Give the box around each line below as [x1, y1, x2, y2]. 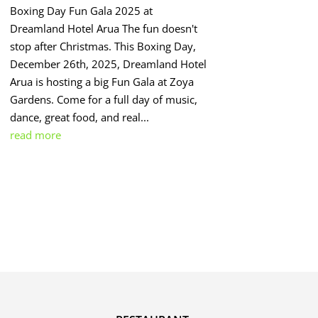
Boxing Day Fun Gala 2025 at [9, 4, 153, 18]
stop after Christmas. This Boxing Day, [9, 39, 196, 54]
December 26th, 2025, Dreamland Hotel [9, 57, 207, 72]
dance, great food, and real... [9, 110, 149, 125]
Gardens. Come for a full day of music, [9, 92, 197, 107]
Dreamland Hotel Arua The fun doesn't [9, 21, 197, 36]
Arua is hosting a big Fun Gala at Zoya [9, 75, 194, 89]
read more [9, 128, 61, 143]
